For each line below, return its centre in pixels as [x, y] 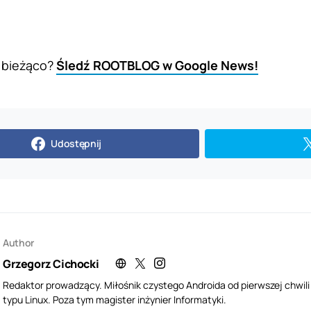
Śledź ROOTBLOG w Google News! [157, 65]
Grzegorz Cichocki [51, 263]
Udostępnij [76, 143]
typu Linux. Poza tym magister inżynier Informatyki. [115, 299]
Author [18, 242]
